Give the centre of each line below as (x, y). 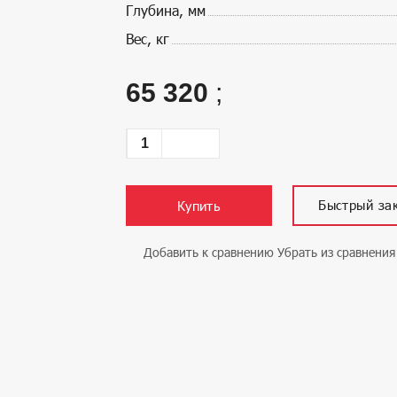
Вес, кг (148, 39)
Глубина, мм (166, 10)
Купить (199, 205)
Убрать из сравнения (336, 252)
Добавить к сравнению (209, 252)
